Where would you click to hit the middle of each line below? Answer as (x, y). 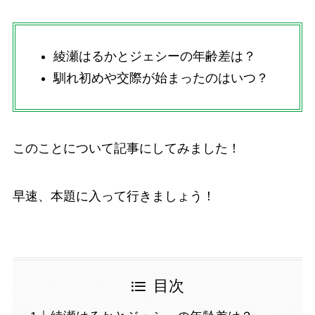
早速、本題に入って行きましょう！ (114, 196)
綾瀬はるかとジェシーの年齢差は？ (154, 57)
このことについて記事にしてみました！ (126, 148)
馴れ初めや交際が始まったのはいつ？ (161, 78)
